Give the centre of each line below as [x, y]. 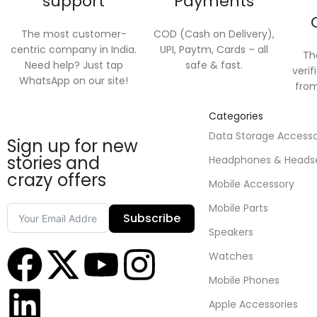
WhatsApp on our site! [74, 81]
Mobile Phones [244, 280]
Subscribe [152, 218]
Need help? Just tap [74, 65]
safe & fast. [214, 65]
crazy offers [57, 180]
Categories [236, 116]
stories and [53, 163]
